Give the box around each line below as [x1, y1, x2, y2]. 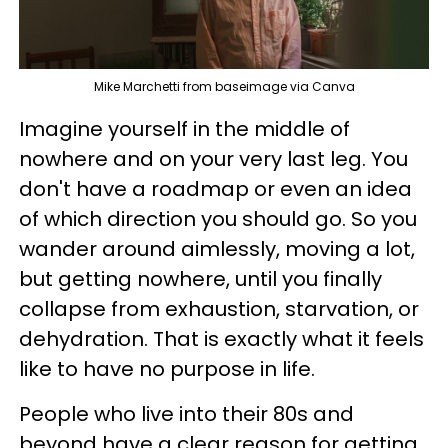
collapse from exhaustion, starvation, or [19, 294, 419, 323]
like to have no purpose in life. [19, 354, 315, 383]
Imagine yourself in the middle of [19, 114, 350, 143]
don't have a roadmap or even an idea [19, 174, 412, 203]
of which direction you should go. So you [19, 204, 417, 233]
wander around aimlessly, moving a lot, [19, 234, 415, 263]
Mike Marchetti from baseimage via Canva [93, 77, 355, 95]
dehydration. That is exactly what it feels [19, 324, 424, 353]
